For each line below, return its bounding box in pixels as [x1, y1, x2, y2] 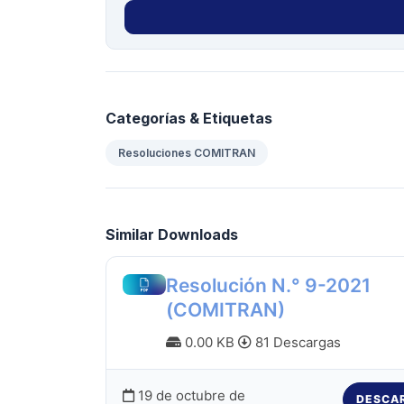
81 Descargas [251, 333, 341, 351]
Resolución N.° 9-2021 [165, 273, 371, 297]
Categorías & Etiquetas [106, 109, 272, 128]
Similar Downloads [106, 225, 238, 244]
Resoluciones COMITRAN [118, 146, 255, 161]
